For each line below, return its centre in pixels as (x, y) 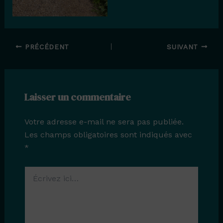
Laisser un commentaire (77, 97)
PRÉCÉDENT (46, 47)
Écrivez (36, 170)
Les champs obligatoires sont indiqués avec (108, 134)
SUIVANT (184, 47)
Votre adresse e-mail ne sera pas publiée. (104, 121)
